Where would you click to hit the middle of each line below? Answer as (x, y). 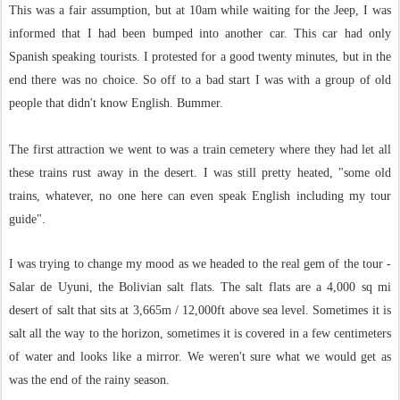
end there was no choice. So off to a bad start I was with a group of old (200, 80)
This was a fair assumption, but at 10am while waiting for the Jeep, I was (200, 10)
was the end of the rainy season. (91, 380)
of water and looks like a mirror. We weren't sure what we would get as (200, 357)
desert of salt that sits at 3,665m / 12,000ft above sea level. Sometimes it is (200, 310)
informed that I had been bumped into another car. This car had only (200, 33)
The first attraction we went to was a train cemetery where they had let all (200, 150)
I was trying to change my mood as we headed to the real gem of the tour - (200, 264)
